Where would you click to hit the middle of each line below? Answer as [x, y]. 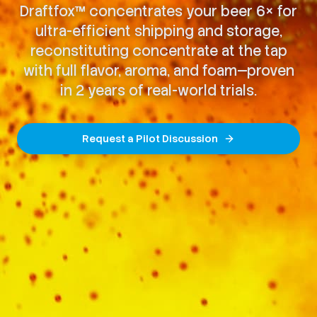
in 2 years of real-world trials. [158, 91]
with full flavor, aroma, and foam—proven [158, 71]
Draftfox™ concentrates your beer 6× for [158, 11]
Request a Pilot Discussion [150, 139]
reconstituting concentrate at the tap [158, 51]
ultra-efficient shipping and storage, [158, 31]
